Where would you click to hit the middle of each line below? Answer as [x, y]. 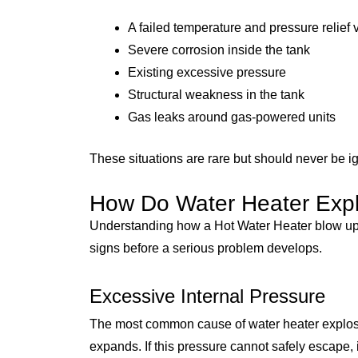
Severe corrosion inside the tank [219, 50]
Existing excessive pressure [207, 72]
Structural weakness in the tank [216, 94]
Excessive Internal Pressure [207, 296]
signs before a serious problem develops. [206, 248]
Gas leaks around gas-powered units [232, 117]
